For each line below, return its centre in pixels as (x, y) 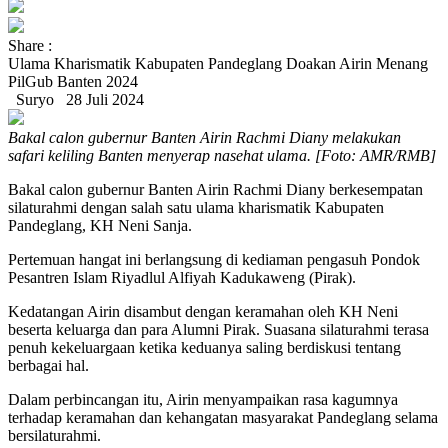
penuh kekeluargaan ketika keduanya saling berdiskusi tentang (204, 347)
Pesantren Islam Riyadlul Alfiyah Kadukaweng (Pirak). (182, 277)
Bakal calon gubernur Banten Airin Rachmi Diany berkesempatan (215, 189)
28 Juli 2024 (101, 99)
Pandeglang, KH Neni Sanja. (100, 225)
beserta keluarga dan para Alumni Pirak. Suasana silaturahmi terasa (218, 329)
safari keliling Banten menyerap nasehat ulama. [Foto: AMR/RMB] (222, 155)
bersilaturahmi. (54, 435)
